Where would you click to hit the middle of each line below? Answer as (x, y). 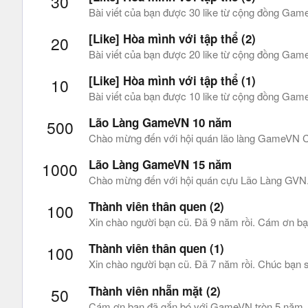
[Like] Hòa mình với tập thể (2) (172, 38)
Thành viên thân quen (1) (156, 249)
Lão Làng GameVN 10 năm (160, 122)
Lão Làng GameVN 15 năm (160, 165)
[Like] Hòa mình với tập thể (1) (172, 80)
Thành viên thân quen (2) (156, 207)
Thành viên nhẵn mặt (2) (155, 290)
